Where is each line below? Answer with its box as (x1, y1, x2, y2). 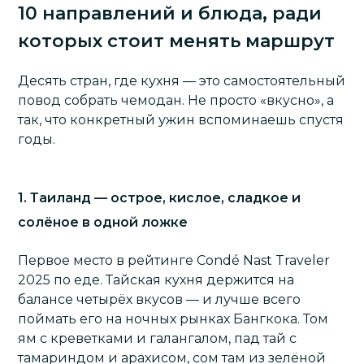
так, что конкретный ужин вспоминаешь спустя (18, 112, 344, 128)
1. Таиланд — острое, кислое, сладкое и (18, 190, 301, 206)
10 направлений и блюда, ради (18, 2, 323, 24)
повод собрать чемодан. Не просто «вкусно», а (18, 93, 335, 108)
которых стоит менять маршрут (18, 30, 336, 52)
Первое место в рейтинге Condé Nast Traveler (18, 253, 331, 268)
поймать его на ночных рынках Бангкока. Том (18, 311, 329, 327)
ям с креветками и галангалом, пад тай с (18, 331, 297, 346)
